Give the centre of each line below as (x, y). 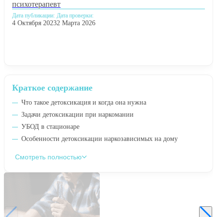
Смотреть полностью (48, 157)
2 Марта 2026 (76, 23)
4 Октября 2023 (34, 23)
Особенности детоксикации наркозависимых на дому (100, 139)
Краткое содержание (52, 87)
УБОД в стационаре (50, 126)
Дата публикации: (33, 15)
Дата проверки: (75, 15)
